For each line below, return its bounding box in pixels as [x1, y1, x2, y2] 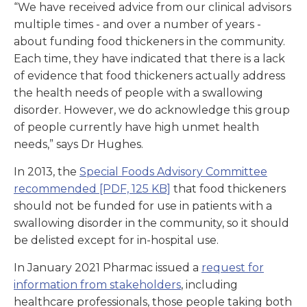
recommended [14, 182, 97, 196]
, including [181, 278, 238, 292]
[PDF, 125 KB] [97, 182, 171, 196]
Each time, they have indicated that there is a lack [14, 52, 285, 66]
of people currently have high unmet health [14, 121, 259, 134]
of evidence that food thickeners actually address [14, 69, 285, 83]
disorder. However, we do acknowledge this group [14, 103, 290, 117]
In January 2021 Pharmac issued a [14, 261, 201, 275]
